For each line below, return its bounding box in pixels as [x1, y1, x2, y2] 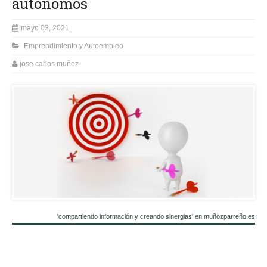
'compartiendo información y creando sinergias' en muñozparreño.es [57, 212, 255, 220]
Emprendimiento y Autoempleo [24, 41, 123, 50]
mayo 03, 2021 [21, 23, 69, 32]
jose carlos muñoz [20, 59, 79, 68]
